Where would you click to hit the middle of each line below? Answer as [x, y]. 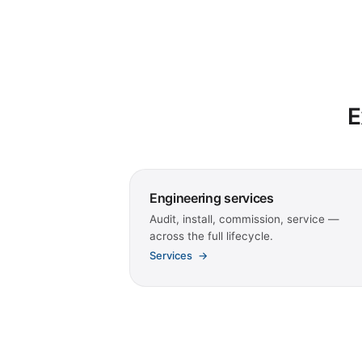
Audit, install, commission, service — [244, 219]
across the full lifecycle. [211, 236]
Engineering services [212, 198]
